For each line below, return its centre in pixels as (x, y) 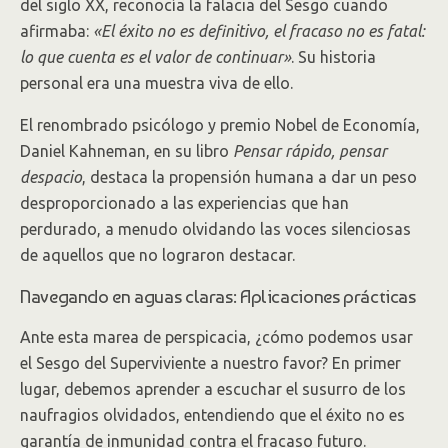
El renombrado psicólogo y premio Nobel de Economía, (220, 125)
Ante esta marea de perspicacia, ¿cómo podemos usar (216, 337)
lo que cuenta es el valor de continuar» (155, 57)
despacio (51, 177)
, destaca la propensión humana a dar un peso (249, 177)
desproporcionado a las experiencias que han (184, 203)
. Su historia (333, 57)
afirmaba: (56, 31)
